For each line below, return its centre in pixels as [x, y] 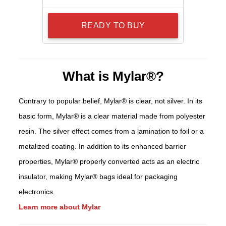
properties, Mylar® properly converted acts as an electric [109, 162]
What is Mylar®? [113, 76]
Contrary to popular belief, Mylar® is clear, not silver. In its [111, 101]
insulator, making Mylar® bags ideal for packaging [98, 177]
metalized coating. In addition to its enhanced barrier [103, 147]
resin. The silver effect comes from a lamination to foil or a [111, 131]
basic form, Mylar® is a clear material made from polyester [112, 116]
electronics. [37, 192]
